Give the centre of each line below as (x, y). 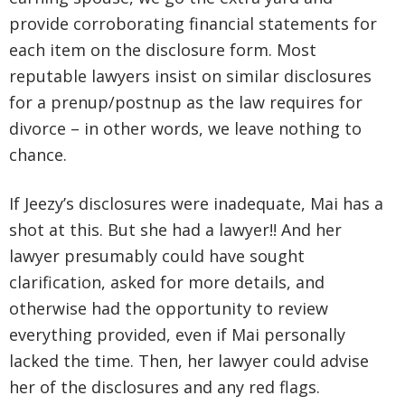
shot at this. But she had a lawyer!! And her (175, 230)
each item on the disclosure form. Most (163, 50)
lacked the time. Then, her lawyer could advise (189, 361)
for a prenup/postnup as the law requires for (186, 103)
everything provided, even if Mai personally (177, 335)
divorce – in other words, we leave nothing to (185, 129)
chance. (38, 155)
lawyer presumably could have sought (157, 256)
